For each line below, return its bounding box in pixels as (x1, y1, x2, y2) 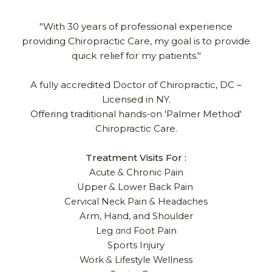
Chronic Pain (126, 167, 183, 178)
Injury (140, 240, 165, 251)
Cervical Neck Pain (64, 196, 149, 207)
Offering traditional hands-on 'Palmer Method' (30, 108, 242, 120)
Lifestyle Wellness (115, 254, 192, 265)
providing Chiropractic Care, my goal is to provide (22, 35, 250, 47)
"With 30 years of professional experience (39, 21, 233, 32)
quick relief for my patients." (71, 50, 201, 61)
